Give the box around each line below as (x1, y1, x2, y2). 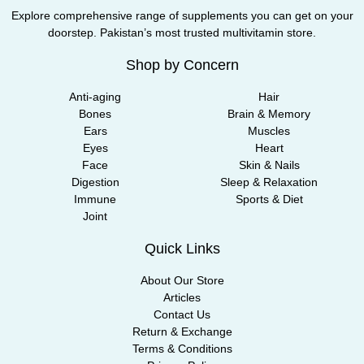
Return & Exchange (132, 324, 232, 338)
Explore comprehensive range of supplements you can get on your (11, 8, 353, 22)
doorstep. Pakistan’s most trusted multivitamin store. (48, 25, 316, 39)
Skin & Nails (238, 158, 300, 171)
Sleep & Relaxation (220, 175, 318, 188)
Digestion (71, 175, 119, 188)
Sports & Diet (235, 192, 303, 206)
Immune (74, 192, 116, 206)
